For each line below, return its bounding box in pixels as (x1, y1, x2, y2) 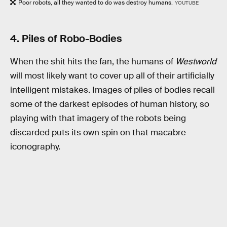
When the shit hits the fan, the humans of (10, 56, 175, 67)
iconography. (10, 141, 60, 153)
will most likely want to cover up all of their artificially (10, 70, 214, 82)
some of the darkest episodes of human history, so (10, 99, 209, 110)
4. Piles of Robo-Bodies (10, 31, 122, 45)
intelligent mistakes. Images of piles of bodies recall (10, 85, 215, 96)
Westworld (175, 56, 216, 67)
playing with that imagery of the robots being (10, 113, 186, 124)
